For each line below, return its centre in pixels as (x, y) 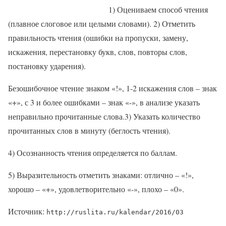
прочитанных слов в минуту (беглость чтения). (89, 130)
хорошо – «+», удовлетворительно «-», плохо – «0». (96, 189)
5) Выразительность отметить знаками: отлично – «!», (101, 175)
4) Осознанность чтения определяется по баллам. (95, 152)
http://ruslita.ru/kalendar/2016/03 (115, 212)
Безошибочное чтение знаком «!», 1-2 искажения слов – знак (112, 88)
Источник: (27, 211)
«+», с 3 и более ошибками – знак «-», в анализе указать (104, 102)
